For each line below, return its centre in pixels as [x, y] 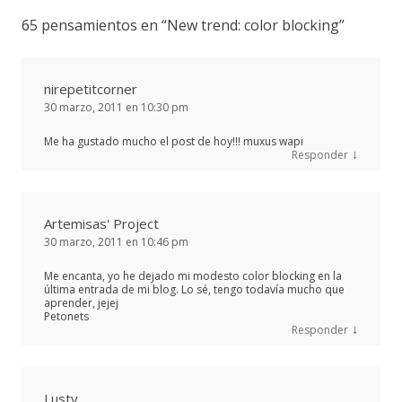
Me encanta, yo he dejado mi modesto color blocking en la [193, 275]
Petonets [66, 316]
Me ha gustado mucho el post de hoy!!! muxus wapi [174, 141]
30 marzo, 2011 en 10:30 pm [116, 107]
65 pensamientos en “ [94, 25]
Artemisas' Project [101, 223]
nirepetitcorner [91, 88]
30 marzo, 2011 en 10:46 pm [116, 241]
